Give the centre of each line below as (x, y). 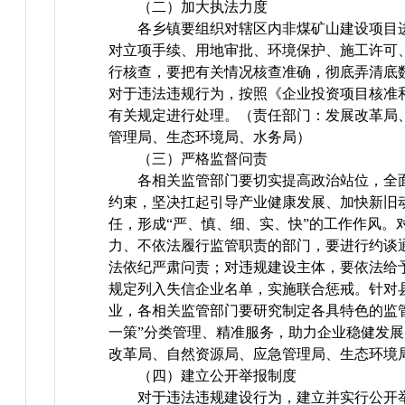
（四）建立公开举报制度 (217, 376)
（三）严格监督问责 (203, 159)
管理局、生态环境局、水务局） (210, 137)
